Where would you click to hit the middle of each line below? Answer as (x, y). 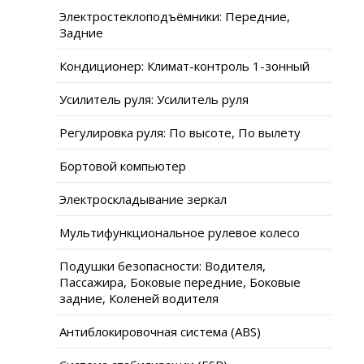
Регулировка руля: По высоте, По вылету (180, 132)
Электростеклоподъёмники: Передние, (175, 16)
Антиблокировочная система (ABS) (160, 331)
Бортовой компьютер (123, 165)
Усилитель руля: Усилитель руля (154, 99)
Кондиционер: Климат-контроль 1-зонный (184, 65)
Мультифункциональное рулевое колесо (180, 232)
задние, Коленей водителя (139, 298)
